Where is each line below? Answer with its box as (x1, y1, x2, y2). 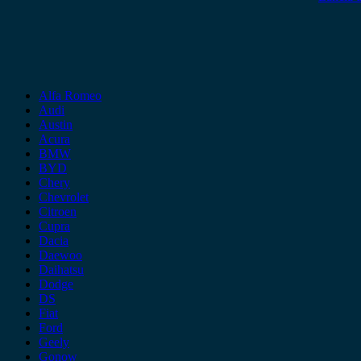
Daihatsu (39, 262, 84, 276)
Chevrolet (39, 189, 89, 204)
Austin (39, 117, 73, 131)
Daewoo (39, 247, 82, 262)
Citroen (39, 204, 77, 218)
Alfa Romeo (39, 88, 102, 102)
